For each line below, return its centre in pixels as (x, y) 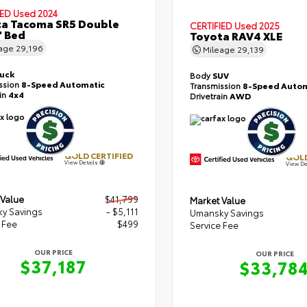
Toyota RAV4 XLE (236, 35)
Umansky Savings (226, 212)
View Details (82, 162)
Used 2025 (257, 25)
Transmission (216, 85)
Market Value (217, 200)
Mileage (219, 49)
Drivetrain (209, 95)
